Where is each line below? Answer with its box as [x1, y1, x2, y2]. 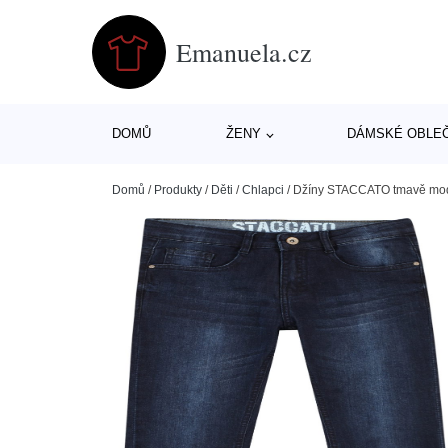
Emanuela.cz [176, 34, 312, 69]
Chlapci [242, 183, 284, 197]
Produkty [154, 183, 202, 197]
